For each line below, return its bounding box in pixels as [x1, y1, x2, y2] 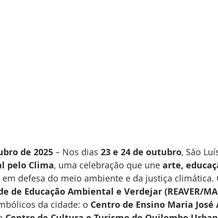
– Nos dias [53, 146, 101, 158]
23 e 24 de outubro [101, 146, 182, 159]
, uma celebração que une [54, 159, 163, 171]
